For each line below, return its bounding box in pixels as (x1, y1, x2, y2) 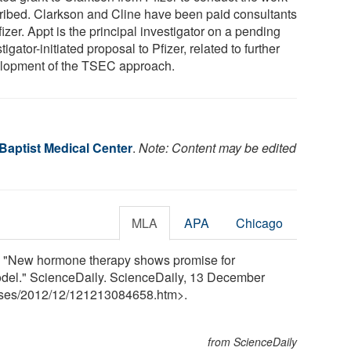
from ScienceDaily (208, 333, 298, 349)
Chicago (236, 213, 284, 232)
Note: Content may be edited (139, 138, 296, 157)
